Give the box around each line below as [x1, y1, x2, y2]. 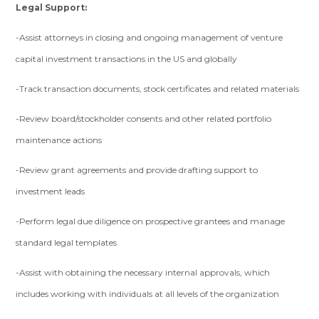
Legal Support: [16, 2, 88, 13]
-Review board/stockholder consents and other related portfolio [16, 113, 272, 124]
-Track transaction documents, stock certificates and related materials [16, 83, 300, 94]
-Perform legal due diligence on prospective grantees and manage [16, 216, 286, 226]
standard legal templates [16, 237, 117, 248]
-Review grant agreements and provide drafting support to [16, 164, 258, 175]
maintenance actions [16, 135, 103, 145]
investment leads [16, 186, 85, 197]
